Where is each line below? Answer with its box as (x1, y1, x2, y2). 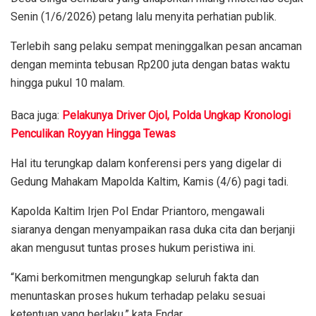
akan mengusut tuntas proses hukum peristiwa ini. (11, 241, 255, 255)
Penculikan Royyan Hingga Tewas (11, 126, 176, 140)
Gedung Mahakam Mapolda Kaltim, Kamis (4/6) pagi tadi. (11, 174, 288, 188)
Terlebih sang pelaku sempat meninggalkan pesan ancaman (11, 39, 302, 53)
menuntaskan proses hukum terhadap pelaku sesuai (11, 288, 265, 303)
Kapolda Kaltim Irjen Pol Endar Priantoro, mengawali (11, 204, 265, 218)
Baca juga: (11, 108, 59, 122)
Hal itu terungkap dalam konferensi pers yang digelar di (11, 156, 281, 170)
